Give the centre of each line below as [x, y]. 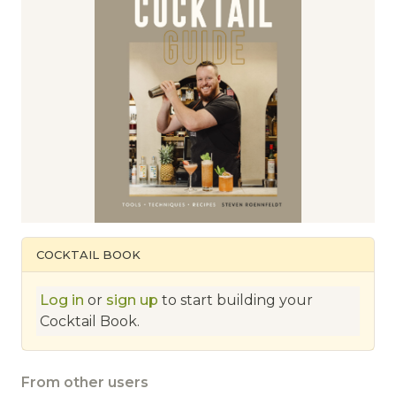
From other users [85, 382]
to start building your [236, 300]
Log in [62, 300]
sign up [132, 300]
